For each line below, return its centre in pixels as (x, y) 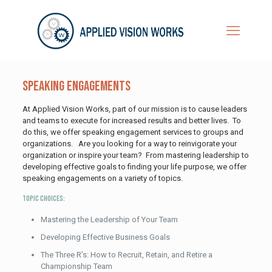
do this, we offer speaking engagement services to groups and (133, 132)
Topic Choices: (43, 199)
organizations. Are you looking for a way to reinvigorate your (129, 144)
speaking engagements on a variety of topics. (102, 178)
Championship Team (76, 266)
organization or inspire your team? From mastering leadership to (135, 155)
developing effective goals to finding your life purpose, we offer (134, 167)
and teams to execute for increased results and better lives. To (131, 121)
